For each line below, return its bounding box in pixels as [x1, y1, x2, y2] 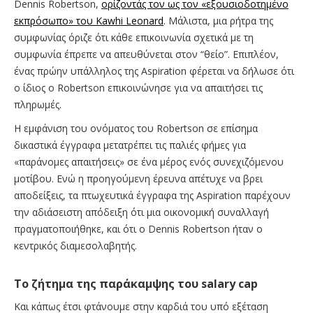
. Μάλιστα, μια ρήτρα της [163, 14, 273, 28]
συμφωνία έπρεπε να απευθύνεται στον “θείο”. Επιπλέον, [14, 48, 279, 61]
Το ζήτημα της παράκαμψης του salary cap [14, 276, 258, 292]
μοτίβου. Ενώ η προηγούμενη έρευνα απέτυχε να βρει [14, 172, 263, 186]
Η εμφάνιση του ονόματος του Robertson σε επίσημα [14, 122, 258, 136]
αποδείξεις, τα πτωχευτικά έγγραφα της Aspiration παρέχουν [14, 189, 291, 203]
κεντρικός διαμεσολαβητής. [14, 239, 137, 253]
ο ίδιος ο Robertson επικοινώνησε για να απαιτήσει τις [14, 81, 263, 95]
